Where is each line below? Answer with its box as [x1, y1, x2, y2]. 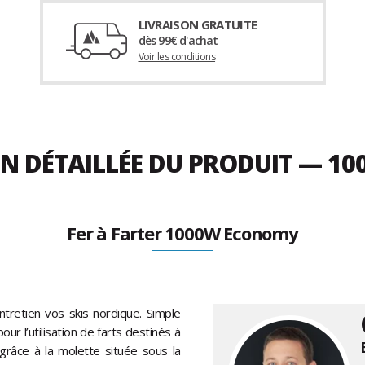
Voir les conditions [138, 50, 216, 64]
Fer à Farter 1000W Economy [67, 221, 298, 246]
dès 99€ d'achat [138, 33, 218, 49]
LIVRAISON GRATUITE [138, 16, 257, 33]
